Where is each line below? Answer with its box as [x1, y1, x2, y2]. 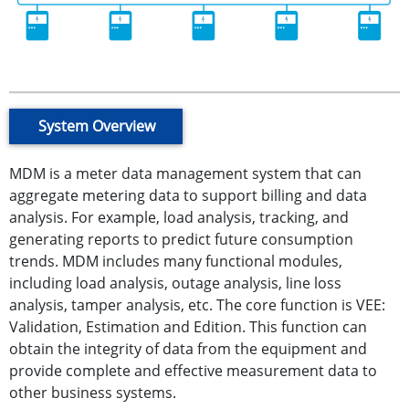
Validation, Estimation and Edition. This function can [9, 317, 367, 337]
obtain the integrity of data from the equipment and [9, 339, 367, 359]
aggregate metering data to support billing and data [9, 185, 367, 205]
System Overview [38, 116, 155, 136]
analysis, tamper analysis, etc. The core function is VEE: [9, 295, 385, 315]
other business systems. [9, 383, 176, 403]
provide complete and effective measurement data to [9, 361, 377, 381]
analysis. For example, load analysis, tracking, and [9, 207, 349, 227]
